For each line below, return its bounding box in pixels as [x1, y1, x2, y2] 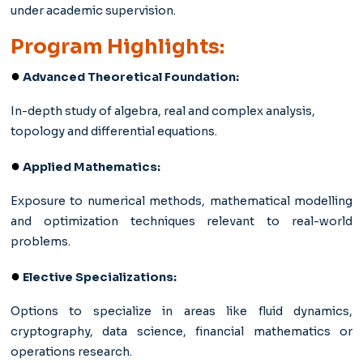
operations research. [10, 344, 132, 359]
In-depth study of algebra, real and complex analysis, [10, 104, 315, 118]
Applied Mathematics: [19, 160, 160, 174]
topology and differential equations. [10, 124, 217, 139]
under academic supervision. [10, 2, 176, 18]
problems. [10, 234, 70, 249]
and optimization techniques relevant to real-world [10, 214, 353, 228]
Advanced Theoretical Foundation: [19, 70, 239, 84]
